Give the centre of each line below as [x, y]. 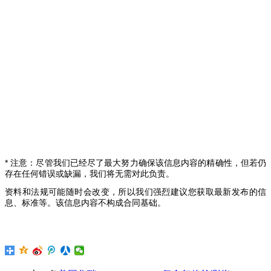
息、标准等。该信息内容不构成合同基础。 [85, 202]
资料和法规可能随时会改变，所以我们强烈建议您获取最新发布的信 [135, 191]
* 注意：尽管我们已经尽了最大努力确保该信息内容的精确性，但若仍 [135, 162]
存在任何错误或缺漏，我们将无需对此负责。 [90, 173]
